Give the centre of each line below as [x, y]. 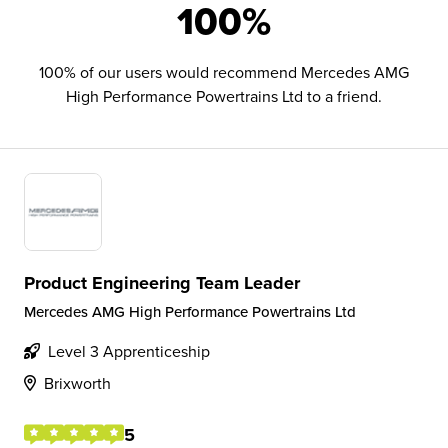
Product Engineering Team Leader [162, 283]
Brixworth [77, 383]
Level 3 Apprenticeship [129, 351]
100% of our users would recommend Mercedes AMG [224, 72]
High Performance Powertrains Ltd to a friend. [224, 96]
